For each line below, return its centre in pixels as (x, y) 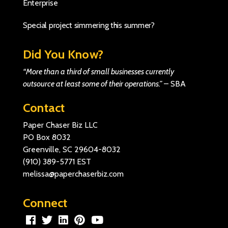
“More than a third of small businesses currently (98, 72)
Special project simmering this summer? (89, 25)
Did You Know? (63, 54)
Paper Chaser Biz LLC (60, 125)
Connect (45, 203)
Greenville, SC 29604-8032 (72, 150)
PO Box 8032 (47, 137)
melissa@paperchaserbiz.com (73, 174)
